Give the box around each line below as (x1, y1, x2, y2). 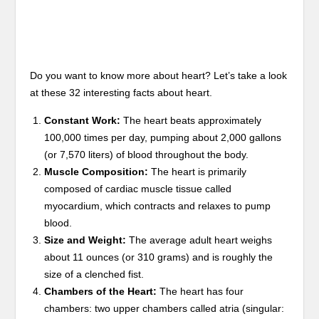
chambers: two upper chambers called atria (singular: (44, 302, 285, 314)
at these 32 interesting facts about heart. (30, 86, 213, 98)
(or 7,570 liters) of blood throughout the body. (44, 148, 249, 160)
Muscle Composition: (44, 165, 149, 177)
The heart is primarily (148, 165, 247, 177)
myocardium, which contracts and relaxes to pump (44, 199, 271, 211)
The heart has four (157, 285, 244, 297)
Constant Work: (44, 114, 121, 126)
